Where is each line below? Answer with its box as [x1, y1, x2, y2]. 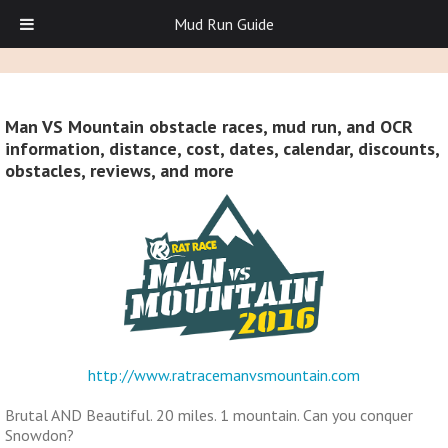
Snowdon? [5, 425, 74, 445]
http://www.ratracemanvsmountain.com [88, 365, 360, 385]
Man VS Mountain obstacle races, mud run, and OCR [5, 115, 413, 139]
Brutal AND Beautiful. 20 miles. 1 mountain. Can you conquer [5, 405, 413, 425]
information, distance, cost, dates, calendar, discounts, [5, 137, 439, 161]
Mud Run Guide [174, 14, 274, 34]
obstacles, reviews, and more [5, 159, 234, 183]
